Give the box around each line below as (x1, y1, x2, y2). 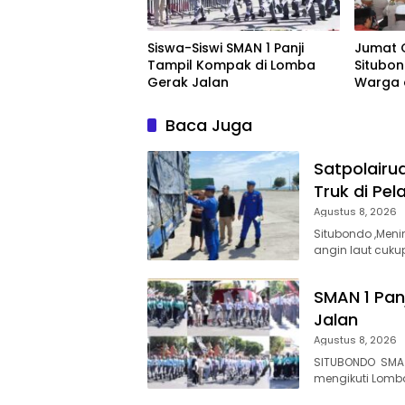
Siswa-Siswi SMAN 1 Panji (147, 39, 304, 58)
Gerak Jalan (147, 73, 229, 92)
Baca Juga (165, 114, 252, 137)
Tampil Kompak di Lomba (147, 56, 316, 75)
